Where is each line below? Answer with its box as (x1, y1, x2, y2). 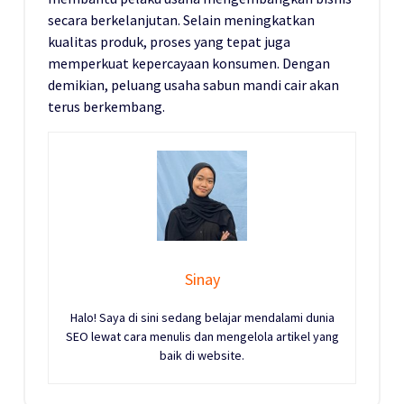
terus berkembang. (48, 96, 165, 115)
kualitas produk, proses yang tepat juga (48, 32, 290, 50)
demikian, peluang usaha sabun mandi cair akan (48, 75, 339, 94)
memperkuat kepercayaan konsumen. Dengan (48, 53, 330, 72)
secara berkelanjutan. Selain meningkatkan (48, 10, 315, 29)
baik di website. (160, 346, 244, 363)
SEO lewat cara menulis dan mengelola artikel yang (65, 327, 339, 344)
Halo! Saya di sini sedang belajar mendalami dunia (69, 308, 335, 326)
